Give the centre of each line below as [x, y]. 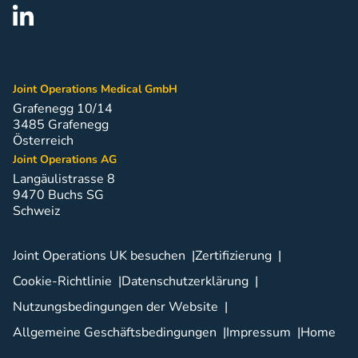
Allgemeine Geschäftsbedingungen [115, 332]
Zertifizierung [233, 255]
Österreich [43, 140]
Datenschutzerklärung [185, 281]
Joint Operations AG [65, 159]
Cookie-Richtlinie [62, 281]
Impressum [259, 332]
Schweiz [36, 211]
